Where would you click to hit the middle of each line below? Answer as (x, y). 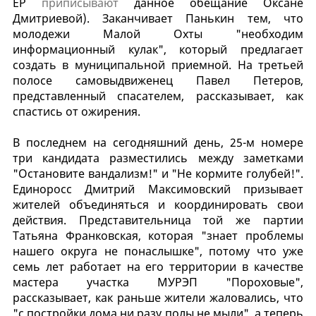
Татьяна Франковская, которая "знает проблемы (158, 235)
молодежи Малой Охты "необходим (158, 34)
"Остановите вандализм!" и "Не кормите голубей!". (158, 173)
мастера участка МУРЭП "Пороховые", (158, 282)
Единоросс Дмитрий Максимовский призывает (158, 189)
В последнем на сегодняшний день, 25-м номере (158, 142)
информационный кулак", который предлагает (158, 49)
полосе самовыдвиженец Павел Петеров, (158, 80)
